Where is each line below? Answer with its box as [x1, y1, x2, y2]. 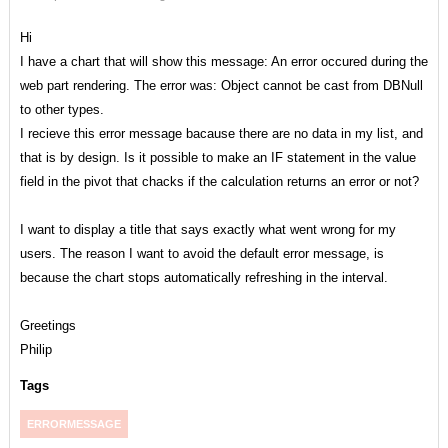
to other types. [19, 102, 104, 117]
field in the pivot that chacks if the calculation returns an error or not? [19, 174, 419, 189]
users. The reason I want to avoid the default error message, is [19, 246, 384, 261]
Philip [19, 342, 52, 357]
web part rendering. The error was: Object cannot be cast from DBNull [19, 78, 423, 93]
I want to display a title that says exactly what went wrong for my [19, 222, 396, 237]
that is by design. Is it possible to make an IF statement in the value [19, 150, 416, 165]
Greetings [19, 318, 76, 333]
